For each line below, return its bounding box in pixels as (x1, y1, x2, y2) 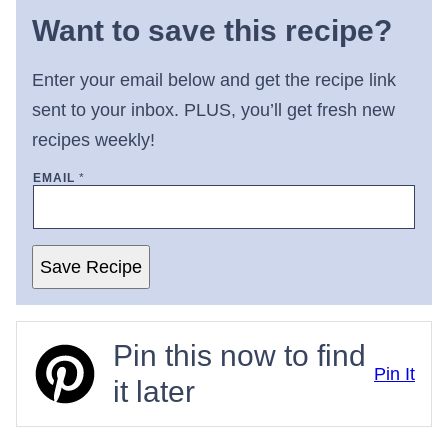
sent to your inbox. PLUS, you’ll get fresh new (32, 100, 395, 120)
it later (113, 375, 195, 408)
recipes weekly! (32, 130, 155, 150)
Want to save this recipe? (32, 14, 392, 47)
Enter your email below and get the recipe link (32, 70, 396, 90)
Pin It (374, 364, 415, 384)
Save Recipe (40, 257, 142, 277)
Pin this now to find (113, 339, 366, 372)
